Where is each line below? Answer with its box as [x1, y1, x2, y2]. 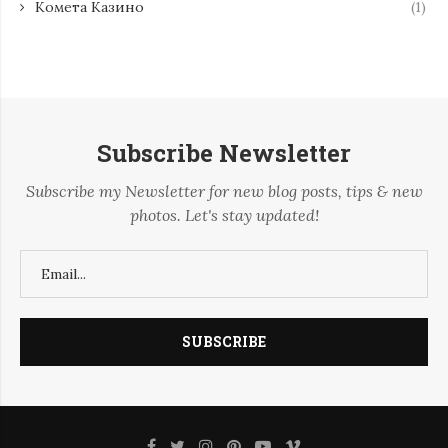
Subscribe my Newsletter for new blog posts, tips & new [25, 181, 423, 202]
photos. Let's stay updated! [129, 205, 319, 226]
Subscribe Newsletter [97, 137, 351, 170]
